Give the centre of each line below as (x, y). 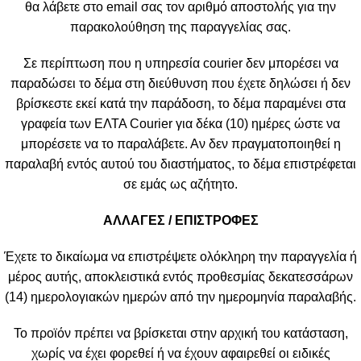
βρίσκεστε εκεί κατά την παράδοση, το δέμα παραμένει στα (180, 103)
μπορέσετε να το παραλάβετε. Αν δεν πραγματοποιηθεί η (180, 143)
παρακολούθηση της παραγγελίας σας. (180, 27)
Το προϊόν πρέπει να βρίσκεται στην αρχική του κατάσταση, (180, 333)
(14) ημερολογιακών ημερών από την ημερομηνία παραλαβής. (180, 297)
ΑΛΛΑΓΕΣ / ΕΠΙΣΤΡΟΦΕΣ (180, 220)
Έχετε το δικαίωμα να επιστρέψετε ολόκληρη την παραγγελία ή (180, 256)
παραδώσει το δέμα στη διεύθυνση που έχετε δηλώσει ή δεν (180, 83)
